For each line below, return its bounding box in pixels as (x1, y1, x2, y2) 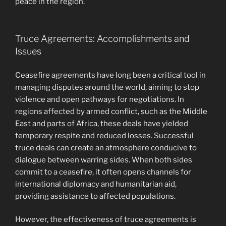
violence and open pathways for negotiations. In (15, 94, 184, 104)
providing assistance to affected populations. (15, 191, 176, 201)
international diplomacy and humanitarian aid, (15, 179, 177, 189)
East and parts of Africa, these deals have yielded (15, 119, 188, 128)
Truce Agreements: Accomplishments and (15, 33, 190, 44)
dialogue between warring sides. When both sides (15, 155, 192, 164)
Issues (15, 46, 41, 57)
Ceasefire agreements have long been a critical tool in (15, 70, 206, 80)
